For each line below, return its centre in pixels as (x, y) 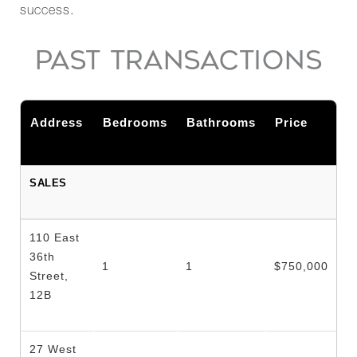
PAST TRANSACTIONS (178, 61)
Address (57, 122)
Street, (49, 275)
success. (47, 12)
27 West (53, 349)
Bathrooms (221, 122)
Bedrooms (135, 122)
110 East (55, 237)
